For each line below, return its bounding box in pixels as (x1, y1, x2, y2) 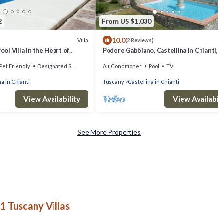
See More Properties (77, 128, 141, 137)
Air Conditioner (103, 63, 142, 70)
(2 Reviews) (125, 37, 154, 44)
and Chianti (103, 55, 137, 63)
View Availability (23, 94, 80, 104)
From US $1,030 (102, 17, 151, 25)
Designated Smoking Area (37, 63, 71, 70)
